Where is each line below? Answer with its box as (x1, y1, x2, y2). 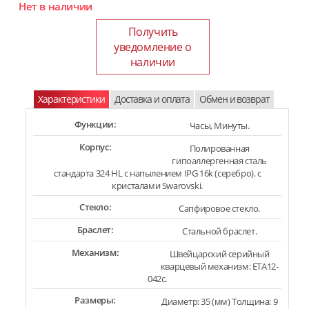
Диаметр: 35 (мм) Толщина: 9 (161, 295, 278, 308)
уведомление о (114, 39, 192, 54)
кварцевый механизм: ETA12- (160, 260, 279, 272)
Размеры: (74, 294, 116, 306)
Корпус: (79, 141, 112, 153)
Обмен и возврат (199, 92, 270, 106)
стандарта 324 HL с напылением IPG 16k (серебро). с (53, 167, 261, 179)
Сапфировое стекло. (179, 202, 261, 215)
